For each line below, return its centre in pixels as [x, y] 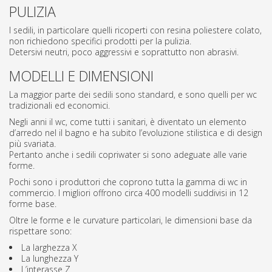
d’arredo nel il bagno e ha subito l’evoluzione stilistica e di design [136, 133]
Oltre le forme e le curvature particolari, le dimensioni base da [131, 220]
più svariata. [32, 144]
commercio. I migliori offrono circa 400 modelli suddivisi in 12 [129, 193]
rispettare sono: [40, 231]
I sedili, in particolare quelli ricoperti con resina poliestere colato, [135, 30]
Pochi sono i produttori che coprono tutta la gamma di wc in [128, 182]
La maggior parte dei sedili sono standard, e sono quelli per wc [133, 95]
